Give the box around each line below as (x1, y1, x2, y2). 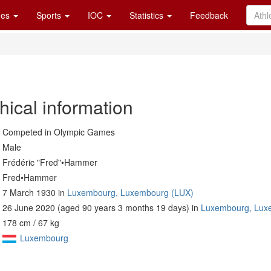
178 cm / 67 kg (2, 217, 59, 229)
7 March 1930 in (2, 186, 67, 198)
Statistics (129, 9, 166, 21)
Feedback (190, 9, 228, 21)
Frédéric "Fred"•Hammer (2, 156, 97, 168)
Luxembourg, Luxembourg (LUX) (67, 186, 194, 198)
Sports (36, 9, 64, 21)
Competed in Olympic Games (2, 126, 115, 138)
